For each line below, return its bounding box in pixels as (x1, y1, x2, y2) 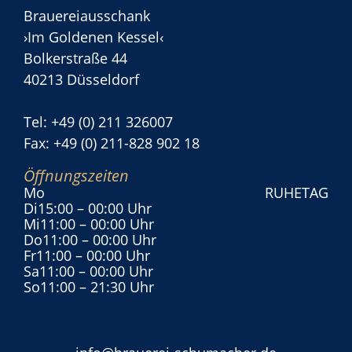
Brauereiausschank (24, 6, 150, 25)
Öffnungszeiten (24, 165, 129, 186)
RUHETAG (265, 183, 328, 202)
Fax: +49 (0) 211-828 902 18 (24, 134, 200, 152)
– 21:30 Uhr (75, 277, 154, 296)
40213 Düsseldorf (24, 70, 139, 89)
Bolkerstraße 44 (24, 49, 127, 68)
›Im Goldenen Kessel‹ (24, 27, 163, 46)
